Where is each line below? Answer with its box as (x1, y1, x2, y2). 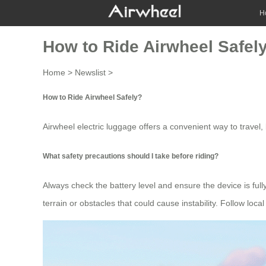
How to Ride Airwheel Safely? (43, 93, 142, 101)
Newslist (75, 67, 106, 77)
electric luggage (77, 122, 137, 132)
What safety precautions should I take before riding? (43, 151, 218, 160)
